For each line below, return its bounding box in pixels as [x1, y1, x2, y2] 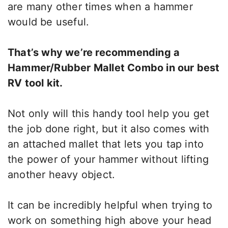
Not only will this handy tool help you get [8, 107, 210, 120]
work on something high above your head [8, 214, 212, 227]
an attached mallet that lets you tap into [8, 138, 204, 151]
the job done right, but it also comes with [8, 123, 210, 135]
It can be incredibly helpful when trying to [8, 199, 213, 212]
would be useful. [8, 16, 90, 28]
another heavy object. [8, 168, 116, 181]
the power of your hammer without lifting [8, 153, 209, 166]
